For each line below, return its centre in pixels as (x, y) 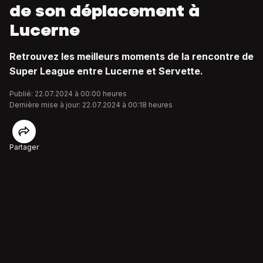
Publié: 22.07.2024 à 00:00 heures (68, 94)
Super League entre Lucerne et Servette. (106, 71)
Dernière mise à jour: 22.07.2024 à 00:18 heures (91, 105)
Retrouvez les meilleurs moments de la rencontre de (131, 56)
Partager (24, 147)
